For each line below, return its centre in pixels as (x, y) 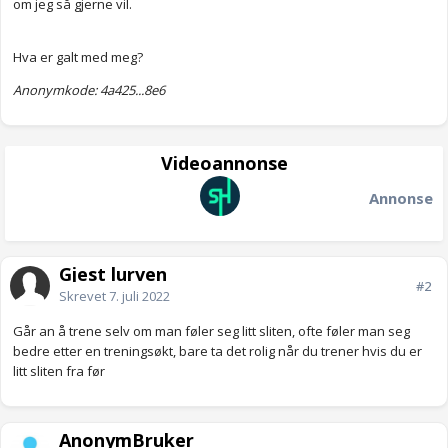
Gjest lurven (113, 274)
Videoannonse (224, 163)
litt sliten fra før (60, 371)
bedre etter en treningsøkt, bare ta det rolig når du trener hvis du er (217, 351)
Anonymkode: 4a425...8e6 (89, 90)
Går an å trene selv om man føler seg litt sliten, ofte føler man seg (211, 331)
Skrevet (84, 296)
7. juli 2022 (139, 296)
